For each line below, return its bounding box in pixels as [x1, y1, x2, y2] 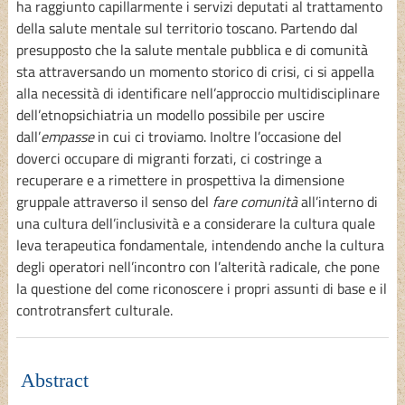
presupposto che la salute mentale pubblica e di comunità [15, 39, 368, 61]
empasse [40, 126, 94, 148]
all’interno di [297, 191, 378, 213]
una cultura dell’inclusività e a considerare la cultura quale [15, 212, 375, 235]
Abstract [20, 368, 89, 391]
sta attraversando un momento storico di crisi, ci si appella [15, 61, 374, 83]
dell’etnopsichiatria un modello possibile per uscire [15, 104, 325, 127]
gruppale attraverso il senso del [15, 191, 212, 213]
